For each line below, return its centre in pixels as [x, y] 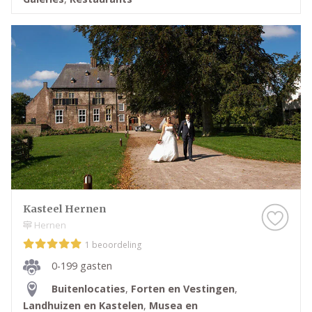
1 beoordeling [113, 245]
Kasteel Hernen [64, 209]
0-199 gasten [82, 266]
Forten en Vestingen [183, 288]
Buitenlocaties [88, 288]
